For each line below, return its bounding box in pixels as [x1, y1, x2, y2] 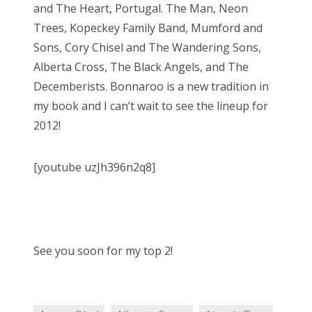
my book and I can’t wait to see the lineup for [33, 98, 268, 114]
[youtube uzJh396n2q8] [33, 159, 155, 175]
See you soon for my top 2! [33, 243, 173, 259]
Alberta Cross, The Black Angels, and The [33, 59, 249, 75]
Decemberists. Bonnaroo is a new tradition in [33, 79, 269, 95]
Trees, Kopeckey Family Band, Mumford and [33, 20, 263, 36]
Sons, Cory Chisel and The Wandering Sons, [33, 40, 261, 56]
